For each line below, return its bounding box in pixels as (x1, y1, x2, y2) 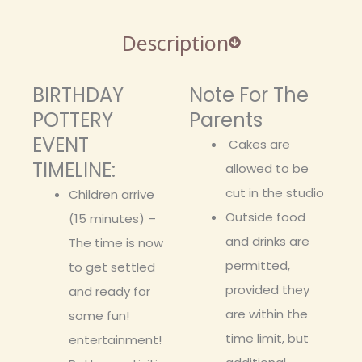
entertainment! (69, 331, 162, 348)
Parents (189, 107, 263, 133)
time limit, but (225, 330, 309, 347)
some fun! (69, 307, 129, 324)
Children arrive (69, 186, 154, 203)
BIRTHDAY (32, 82, 124, 108)
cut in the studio (225, 184, 324, 201)
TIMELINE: (32, 157, 116, 183)
